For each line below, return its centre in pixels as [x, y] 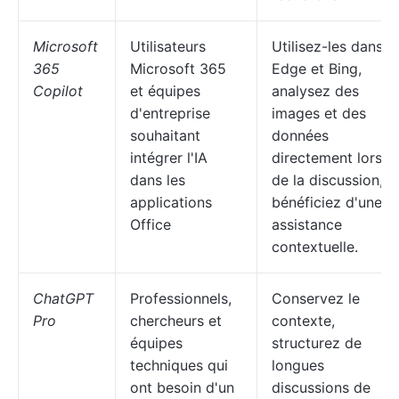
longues [298, 365]
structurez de [317, 343]
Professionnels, [181, 298]
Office [151, 224]
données [300, 135]
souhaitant [165, 135]
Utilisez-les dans [327, 46]
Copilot [58, 91]
